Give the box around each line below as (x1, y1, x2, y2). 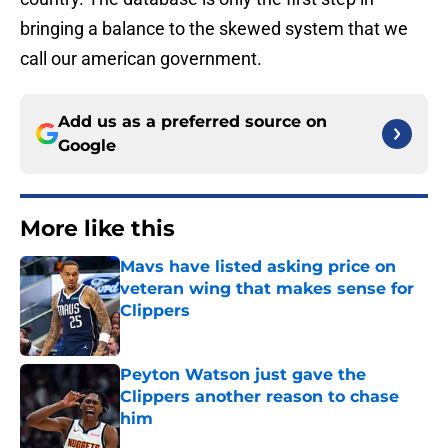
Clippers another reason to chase (120, 387, 399, 407)
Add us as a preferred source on (58, 112, 327, 132)
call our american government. (20, 48, 262, 70)
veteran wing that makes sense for (120, 279, 414, 299)
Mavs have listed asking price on (120, 257, 396, 277)
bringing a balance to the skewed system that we (20, 18, 408, 40)
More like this (20, 215, 175, 243)
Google (58, 136, 116, 156)
